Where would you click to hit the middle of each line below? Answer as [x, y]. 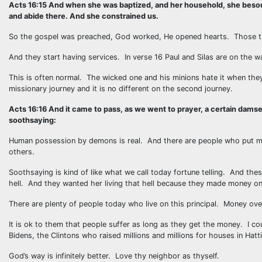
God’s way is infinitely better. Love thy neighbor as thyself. [114, 256]
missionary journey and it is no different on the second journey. [121, 89]
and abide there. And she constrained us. [84, 16]
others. [22, 152]
